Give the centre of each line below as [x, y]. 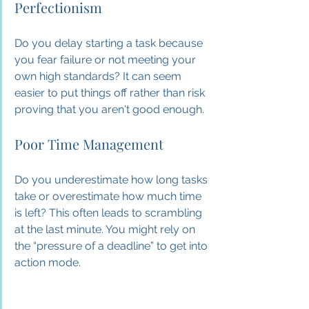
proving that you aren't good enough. [109, 109]
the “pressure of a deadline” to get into [112, 246]
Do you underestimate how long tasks [112, 180]
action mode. [48, 262]
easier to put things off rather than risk [111, 93]
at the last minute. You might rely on [106, 229]
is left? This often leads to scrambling [110, 213]
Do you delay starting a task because [110, 43]
